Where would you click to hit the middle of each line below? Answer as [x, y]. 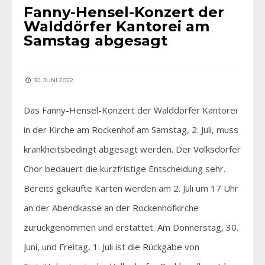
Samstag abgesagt [96, 40]
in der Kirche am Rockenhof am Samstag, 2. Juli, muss [131, 129]
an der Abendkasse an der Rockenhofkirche [111, 207]
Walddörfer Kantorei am [117, 26]
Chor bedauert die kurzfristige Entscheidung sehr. [125, 168]
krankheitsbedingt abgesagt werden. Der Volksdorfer [132, 149]
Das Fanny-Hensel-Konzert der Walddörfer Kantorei [130, 110]
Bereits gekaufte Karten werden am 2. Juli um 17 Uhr [131, 188]
